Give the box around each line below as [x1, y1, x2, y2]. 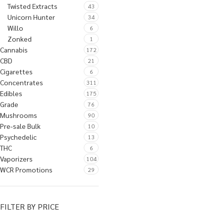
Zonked [7, 34, 32, 43]
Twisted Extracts [7, 1, 57, 10]
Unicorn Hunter [7, 12, 55, 21]
